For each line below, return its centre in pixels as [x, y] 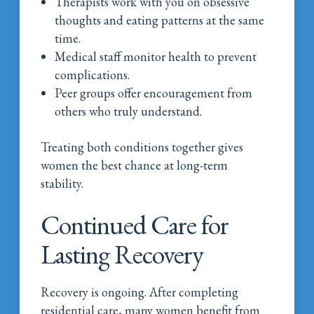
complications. [93, 74]
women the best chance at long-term [135, 165]
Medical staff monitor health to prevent [156, 56]
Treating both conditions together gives [142, 146]
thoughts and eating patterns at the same [160, 20]
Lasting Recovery [122, 254]
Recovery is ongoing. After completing [140, 292]
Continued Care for [135, 224]
